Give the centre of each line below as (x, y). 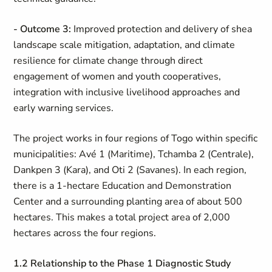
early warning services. (64, 108)
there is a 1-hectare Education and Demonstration (123, 186)
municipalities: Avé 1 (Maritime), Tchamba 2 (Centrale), (134, 154)
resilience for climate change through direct (108, 61)
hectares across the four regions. (85, 233)
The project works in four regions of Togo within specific (136, 138)
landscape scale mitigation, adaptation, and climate (124, 45)
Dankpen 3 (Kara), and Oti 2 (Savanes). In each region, (130, 170)
